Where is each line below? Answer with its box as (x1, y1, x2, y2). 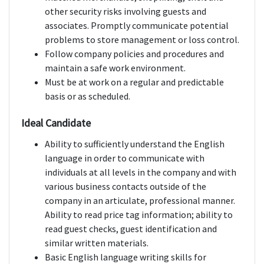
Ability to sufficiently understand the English (45, 138, 225, 150)
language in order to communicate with (45, 152, 204, 164)
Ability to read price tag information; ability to (45, 209, 233, 221)
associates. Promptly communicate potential (45, 19, 229, 32)
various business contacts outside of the (45, 180, 206, 193)
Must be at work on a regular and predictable (45, 76, 224, 88)
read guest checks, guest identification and (45, 223, 217, 235)
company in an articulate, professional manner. (45, 194, 235, 207)
